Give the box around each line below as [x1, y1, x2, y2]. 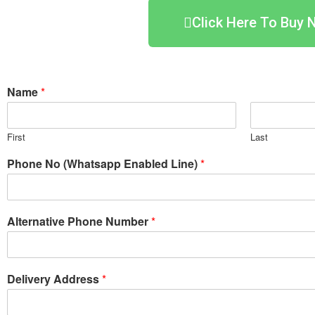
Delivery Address [7, 270, 102, 287]
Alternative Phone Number [7, 212, 151, 229]
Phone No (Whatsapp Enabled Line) [7, 155, 200, 172]
